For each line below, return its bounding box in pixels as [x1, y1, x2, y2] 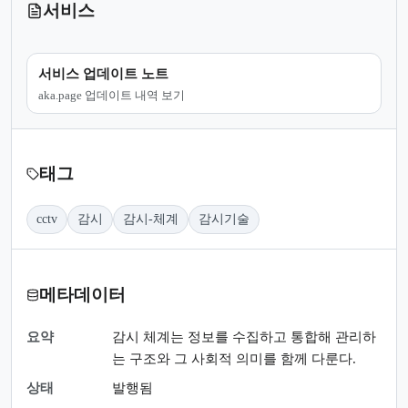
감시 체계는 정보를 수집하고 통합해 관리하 [112, 329, 376, 344]
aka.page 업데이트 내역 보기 [38, 87, 185, 102]
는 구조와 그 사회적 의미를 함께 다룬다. [112, 351, 356, 366]
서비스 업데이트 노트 [38, 66, 168, 81]
